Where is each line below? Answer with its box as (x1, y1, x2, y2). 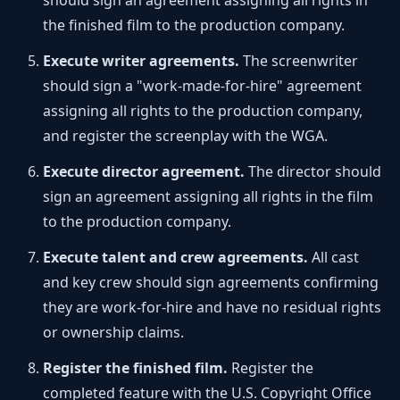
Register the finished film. (43, 358, 228, 378)
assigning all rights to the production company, (43, 101, 362, 121)
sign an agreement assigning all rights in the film (43, 187, 373, 206)
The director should (245, 162, 381, 181)
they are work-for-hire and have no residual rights (43, 297, 381, 317)
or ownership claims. (43, 322, 184, 342)
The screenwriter (239, 51, 358, 71)
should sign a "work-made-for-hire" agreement (43, 76, 362, 96)
